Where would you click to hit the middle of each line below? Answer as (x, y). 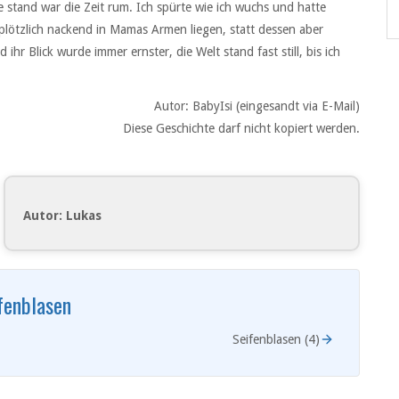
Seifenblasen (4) (276, 339)
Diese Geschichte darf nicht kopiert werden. (241, 129)
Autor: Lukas (62, 216)
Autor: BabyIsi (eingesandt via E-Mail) (257, 106)
